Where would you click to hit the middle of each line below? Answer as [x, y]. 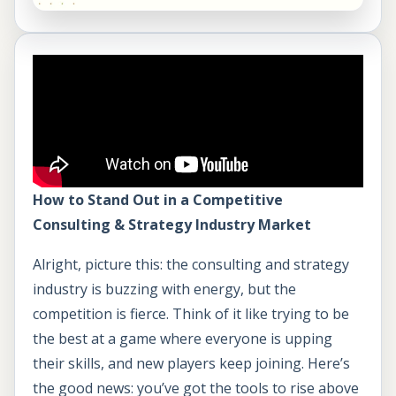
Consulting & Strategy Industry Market [172, 224]
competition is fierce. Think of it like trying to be [191, 314]
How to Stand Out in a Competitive [158, 199]
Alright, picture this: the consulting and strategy [191, 265]
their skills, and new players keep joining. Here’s [191, 364]
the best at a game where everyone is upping [183, 339]
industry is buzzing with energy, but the [164, 289]
